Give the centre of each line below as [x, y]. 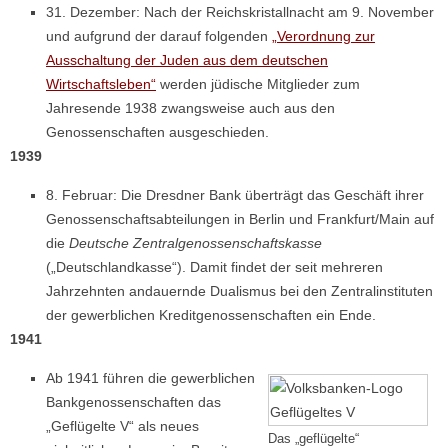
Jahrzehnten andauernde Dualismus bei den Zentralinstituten [239, 290]
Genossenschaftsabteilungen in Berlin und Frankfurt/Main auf [240, 218]
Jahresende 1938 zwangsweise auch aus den [190, 107]
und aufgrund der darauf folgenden [159, 35]
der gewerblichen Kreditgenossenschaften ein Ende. [211, 314]
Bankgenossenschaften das [133, 401]
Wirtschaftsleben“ [101, 83]
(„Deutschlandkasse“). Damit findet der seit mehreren [214, 266]
